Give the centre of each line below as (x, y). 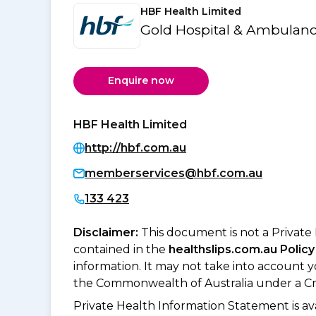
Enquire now (141, 81)
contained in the (121, 249)
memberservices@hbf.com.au (174, 173)
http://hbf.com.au (135, 147)
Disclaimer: (107, 232)
